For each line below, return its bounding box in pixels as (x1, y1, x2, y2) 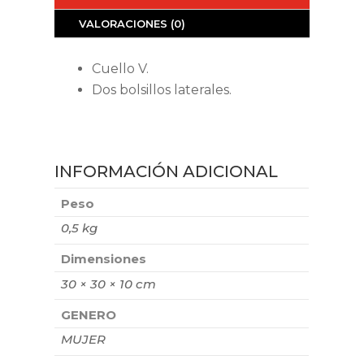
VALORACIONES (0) (79, 17, 186, 31)
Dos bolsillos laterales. (92, 82, 232, 98)
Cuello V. (92, 61, 149, 77)
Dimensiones (60, 251, 146, 267)
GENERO (60, 306, 116, 323)
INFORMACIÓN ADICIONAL (54, 162, 279, 182)
